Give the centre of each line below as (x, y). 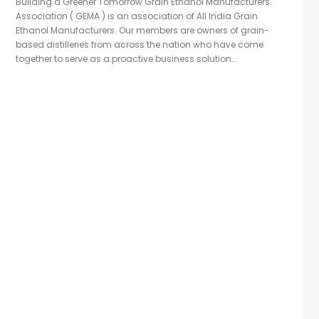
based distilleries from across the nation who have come (140, 45)
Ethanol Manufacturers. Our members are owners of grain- (143, 31)
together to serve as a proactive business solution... (127, 59)
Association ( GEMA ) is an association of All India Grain (137, 16)
